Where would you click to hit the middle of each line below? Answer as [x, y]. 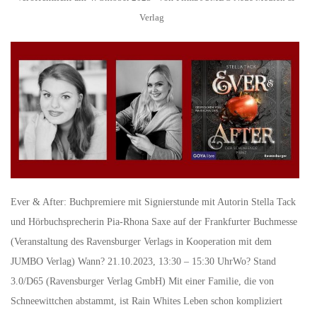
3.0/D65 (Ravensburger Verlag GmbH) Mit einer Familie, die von [142, 281]
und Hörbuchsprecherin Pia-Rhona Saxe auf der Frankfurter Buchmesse [154, 221]
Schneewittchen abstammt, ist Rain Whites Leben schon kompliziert [146, 301]
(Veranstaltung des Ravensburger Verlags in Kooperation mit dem [141, 241]
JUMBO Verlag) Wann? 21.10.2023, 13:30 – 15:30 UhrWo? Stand [143, 261]
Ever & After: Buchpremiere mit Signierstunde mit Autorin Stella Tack [153, 202]
